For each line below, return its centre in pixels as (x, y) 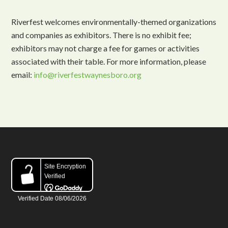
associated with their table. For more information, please (109, 61)
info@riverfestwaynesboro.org (88, 75)
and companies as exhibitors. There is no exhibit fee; (102, 35)
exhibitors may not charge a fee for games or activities (106, 48)
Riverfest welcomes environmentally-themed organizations (114, 22)
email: (23, 75)
